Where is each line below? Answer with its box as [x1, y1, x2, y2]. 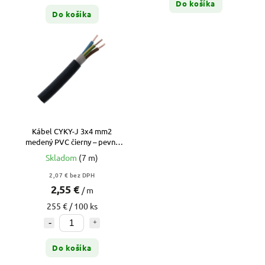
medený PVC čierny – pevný [25, 136, 119, 147]
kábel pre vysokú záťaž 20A [24, 147, 119, 157]
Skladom [46, 151, 79, 163]
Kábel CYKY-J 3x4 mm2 [32, 125, 112, 136]
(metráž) [57, 157, 86, 168]
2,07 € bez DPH [49, 170, 95, 179]
